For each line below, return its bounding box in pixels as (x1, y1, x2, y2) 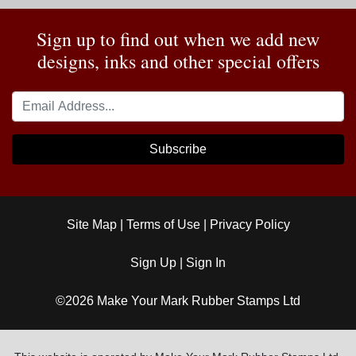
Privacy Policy (209, 218, 290, 231)
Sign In (186, 256, 226, 269)
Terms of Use (126, 218, 200, 231)
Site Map (66, 218, 117, 231)
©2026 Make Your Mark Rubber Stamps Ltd (56, 294, 300, 308)
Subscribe (149, 142, 207, 156)
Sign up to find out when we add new (37, 26, 319, 52)
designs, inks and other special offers (37, 48, 319, 74)
